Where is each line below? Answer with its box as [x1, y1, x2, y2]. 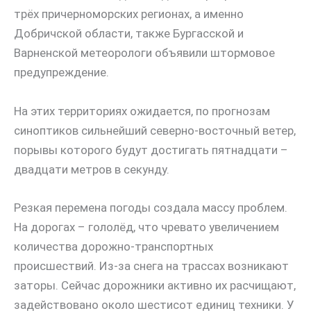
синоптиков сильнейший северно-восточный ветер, [14, 123, 296, 137]
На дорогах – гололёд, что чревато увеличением [14, 219, 279, 234]
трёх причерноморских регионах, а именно [14, 7, 244, 22]
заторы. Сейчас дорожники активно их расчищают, [14, 278, 296, 292]
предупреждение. [14, 65, 109, 80]
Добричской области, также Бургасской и [14, 26, 244, 41]
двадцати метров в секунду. [14, 162, 169, 176]
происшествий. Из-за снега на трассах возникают [14, 258, 289, 273]
